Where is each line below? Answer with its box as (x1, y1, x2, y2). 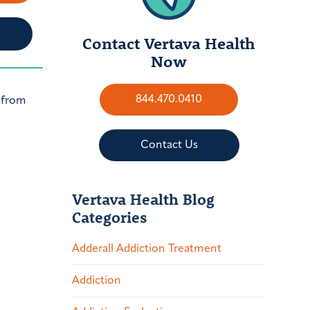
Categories (72, 206, 147, 227)
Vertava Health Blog (72, 188, 215, 209)
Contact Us (140, 139, 198, 151)
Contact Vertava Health (82, 32, 255, 53)
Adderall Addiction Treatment (72, 243, 221, 255)
